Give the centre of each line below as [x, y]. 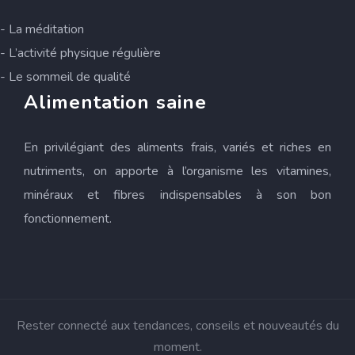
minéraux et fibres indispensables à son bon [177, 195]
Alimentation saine [115, 102]
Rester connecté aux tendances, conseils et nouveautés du [177, 326]
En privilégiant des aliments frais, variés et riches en [177, 147]
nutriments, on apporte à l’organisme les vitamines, [177, 171]
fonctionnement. [68, 219]
